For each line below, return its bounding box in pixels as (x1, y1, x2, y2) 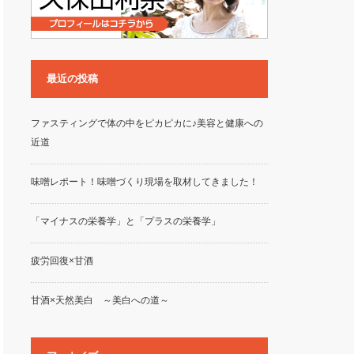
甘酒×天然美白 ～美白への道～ (30, 295, 169, 306)
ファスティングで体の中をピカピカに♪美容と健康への (30, 118, 263, 129)
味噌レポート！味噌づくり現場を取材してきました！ (30, 176, 258, 187)
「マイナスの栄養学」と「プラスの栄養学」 (30, 216, 220, 227)
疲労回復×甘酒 (30, 255, 93, 266)
